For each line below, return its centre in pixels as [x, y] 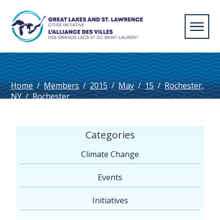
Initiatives [110, 201]
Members [62, 86]
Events [110, 178]
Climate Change [110, 154]
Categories [110, 135]
